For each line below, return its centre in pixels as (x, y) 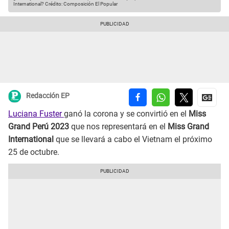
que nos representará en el (119, 127)
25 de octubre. (34, 152)
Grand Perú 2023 (40, 127)
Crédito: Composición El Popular (81, 4)
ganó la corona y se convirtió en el (126, 114)
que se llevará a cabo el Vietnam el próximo (133, 140)
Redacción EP (48, 96)
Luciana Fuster (36, 114)
